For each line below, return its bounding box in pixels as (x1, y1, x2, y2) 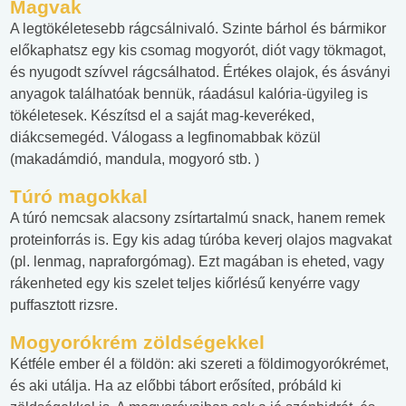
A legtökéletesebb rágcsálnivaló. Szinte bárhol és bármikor (10, 21, 386, 37)
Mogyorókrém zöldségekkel (10, 332, 265, 353)
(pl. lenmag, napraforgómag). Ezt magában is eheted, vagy (10, 254, 384, 270)
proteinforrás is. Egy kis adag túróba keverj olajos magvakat (10, 232, 391, 248)
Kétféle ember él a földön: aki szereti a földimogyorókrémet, (10, 356, 389, 372)
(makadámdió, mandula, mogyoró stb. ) (10, 151, 259, 168)
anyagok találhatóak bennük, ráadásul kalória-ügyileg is (10, 86, 368, 102)
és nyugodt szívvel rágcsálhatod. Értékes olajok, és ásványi (10, 64, 391, 81)
